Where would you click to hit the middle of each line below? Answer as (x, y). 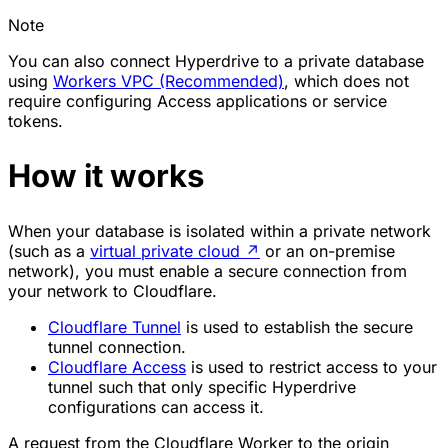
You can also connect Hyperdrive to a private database (216, 60)
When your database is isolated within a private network (219, 230)
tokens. (35, 120)
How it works (106, 175)
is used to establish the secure (297, 326)
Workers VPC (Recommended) (168, 80)
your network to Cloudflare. (112, 290)
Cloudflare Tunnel (114, 326)
